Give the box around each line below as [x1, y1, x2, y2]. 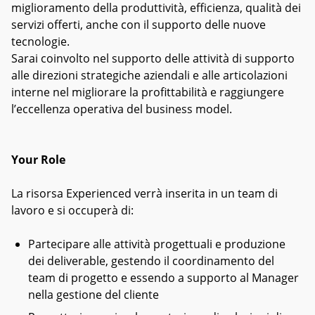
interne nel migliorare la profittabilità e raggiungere [11, 84, 284, 100]
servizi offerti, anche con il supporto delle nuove [11, 17, 266, 32]
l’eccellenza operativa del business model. [11, 101, 232, 117]
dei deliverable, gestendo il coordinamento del [28, 253, 274, 269]
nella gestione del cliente [28, 287, 159, 302]
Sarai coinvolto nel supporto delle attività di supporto [11, 51, 295, 66]
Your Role [11, 152, 65, 167]
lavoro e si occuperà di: [11, 202, 134, 218]
